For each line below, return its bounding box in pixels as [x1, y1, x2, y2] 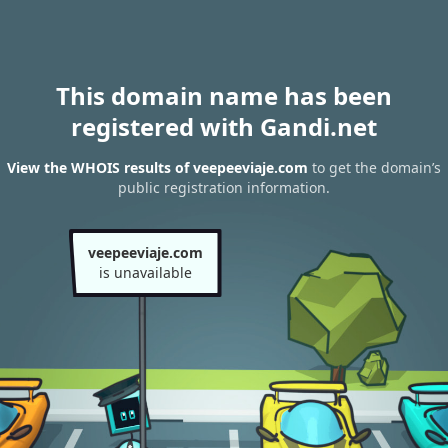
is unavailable [98, 263, 192, 282]
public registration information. [118, 178, 330, 198]
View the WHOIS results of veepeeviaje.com [7, 158, 308, 178]
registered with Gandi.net [71, 110, 377, 143]
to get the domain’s [308, 158, 441, 178]
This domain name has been [56, 79, 392, 112]
